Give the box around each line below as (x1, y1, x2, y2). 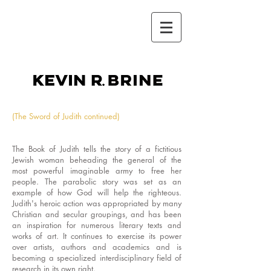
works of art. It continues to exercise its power (12, 230, 181, 241)
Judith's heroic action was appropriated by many (12, 198, 181, 209)
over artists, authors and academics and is (12, 241, 181, 252)
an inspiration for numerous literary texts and (12, 220, 181, 230)
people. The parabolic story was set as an (12, 176, 181, 187)
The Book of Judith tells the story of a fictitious (12, 143, 181, 154)
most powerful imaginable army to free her (12, 165, 181, 176)
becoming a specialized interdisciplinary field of (12, 252, 181, 263)
